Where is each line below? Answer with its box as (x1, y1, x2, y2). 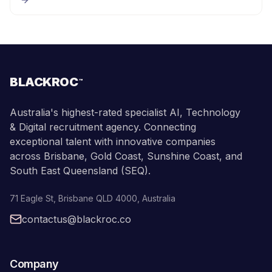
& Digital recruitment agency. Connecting (10, 121, 196, 133)
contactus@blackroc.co (22, 213, 131, 225)
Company (10, 257, 59, 270)
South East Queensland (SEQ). (10, 165, 151, 177)
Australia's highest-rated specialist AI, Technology (10, 106, 240, 118)
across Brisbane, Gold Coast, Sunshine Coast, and (10, 150, 242, 162)
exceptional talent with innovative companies (10, 135, 216, 148)
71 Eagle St (10, 193, 53, 203)
